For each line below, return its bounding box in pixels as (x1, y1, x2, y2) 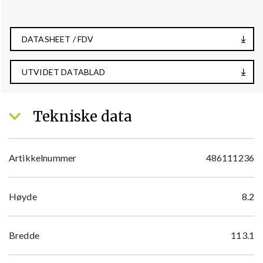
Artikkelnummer (9, 152, 77, 164)
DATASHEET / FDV (22, 34, 94, 45)
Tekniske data (29, 107, 132, 126)
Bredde (9, 230, 39, 241)
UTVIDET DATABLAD (22, 67, 106, 77)
